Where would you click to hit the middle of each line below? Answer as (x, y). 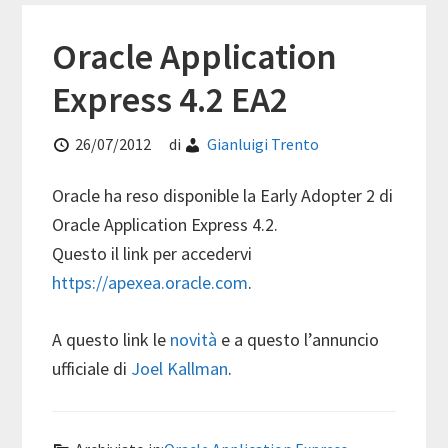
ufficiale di (92, 369)
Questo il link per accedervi (152, 254)
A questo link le (111, 340)
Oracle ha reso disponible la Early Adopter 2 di (223, 196)
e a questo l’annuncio (298, 340)
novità (194, 340)
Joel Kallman (180, 369)
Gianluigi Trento (263, 144)
